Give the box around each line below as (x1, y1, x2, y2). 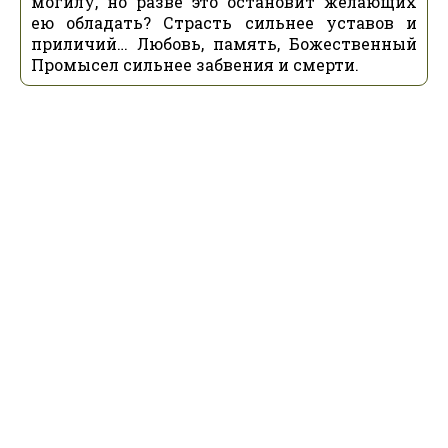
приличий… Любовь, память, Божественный (31, 33, 417, 54)
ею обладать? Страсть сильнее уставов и (31, 12, 417, 33)
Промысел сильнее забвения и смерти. (31, 54, 359, 75)
